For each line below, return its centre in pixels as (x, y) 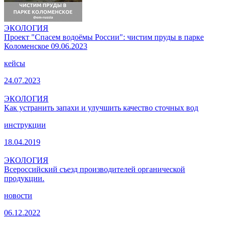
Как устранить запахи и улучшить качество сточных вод (101, 107)
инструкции (25, 125)
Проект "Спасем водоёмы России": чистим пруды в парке (104, 37)
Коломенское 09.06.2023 (46, 46)
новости (18, 195)
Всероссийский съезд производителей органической (95, 169)
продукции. (24, 178)
